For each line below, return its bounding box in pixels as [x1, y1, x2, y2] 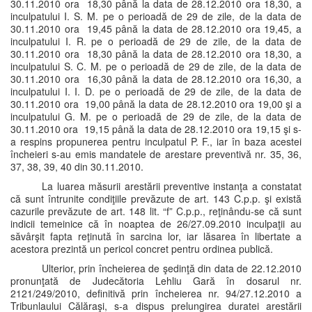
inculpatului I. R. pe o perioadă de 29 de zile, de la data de [10, 34, 302, 48]
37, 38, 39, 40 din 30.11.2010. [10, 159, 143, 173]
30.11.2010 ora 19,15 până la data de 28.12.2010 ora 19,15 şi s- [10, 122, 302, 136]
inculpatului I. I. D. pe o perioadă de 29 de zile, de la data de [10, 84, 302, 98]
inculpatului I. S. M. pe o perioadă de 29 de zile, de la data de [10, 9, 302, 23]
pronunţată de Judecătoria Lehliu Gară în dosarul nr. [10, 274, 302, 288]
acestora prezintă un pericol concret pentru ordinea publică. [10, 242, 273, 256]
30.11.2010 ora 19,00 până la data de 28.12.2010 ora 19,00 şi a [10, 97, 302, 111]
